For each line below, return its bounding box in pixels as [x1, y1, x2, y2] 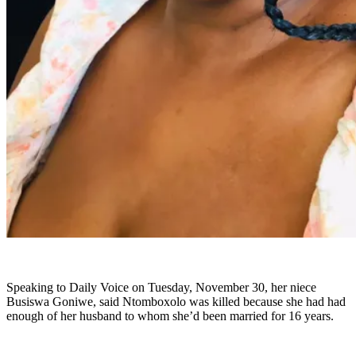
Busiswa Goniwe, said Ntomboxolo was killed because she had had [6, 295, 346, 309]
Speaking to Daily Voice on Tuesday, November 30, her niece [6, 281, 316, 295]
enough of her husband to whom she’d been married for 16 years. [6, 309, 334, 323]
